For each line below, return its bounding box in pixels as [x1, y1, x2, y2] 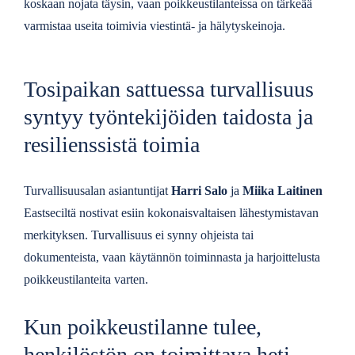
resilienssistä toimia [23, 132, 200, 157]
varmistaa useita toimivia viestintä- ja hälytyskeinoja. [23, 19, 285, 33]
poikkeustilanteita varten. [23, 273, 148, 287]
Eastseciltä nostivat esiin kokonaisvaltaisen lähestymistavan [23, 206, 319, 220]
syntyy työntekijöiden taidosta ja [23, 104, 313, 129]
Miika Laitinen [239, 184, 323, 198]
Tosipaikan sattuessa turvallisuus [23, 76, 314, 101]
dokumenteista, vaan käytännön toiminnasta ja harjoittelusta [23, 250, 320, 265]
